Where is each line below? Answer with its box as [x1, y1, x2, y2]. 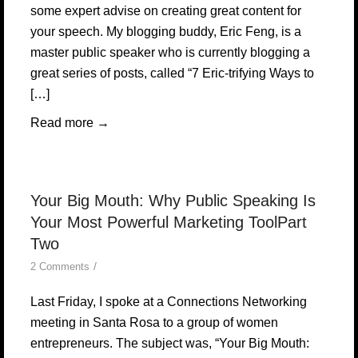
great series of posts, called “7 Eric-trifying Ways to [30, 66, 314, 80]
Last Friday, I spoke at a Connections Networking [30, 295, 307, 308]
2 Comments [30, 261, 89, 272]
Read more [30, 116, 93, 129]
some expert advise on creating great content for [30, 4, 301, 18]
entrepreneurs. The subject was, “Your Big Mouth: [30, 336, 309, 350]
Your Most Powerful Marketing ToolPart [30, 213, 307, 231]
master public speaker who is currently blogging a [30, 46, 310, 59]
